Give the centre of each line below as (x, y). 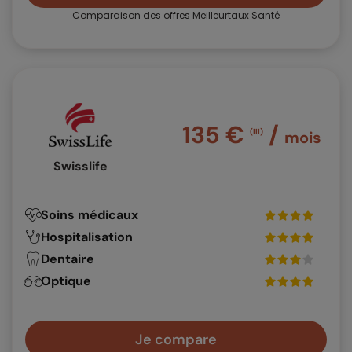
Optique (66, 281)
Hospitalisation (87, 237)
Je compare (176, 340)
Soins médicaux (90, 215)
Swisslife (80, 167)
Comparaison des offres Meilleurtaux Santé (176, 16)
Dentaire (68, 259)
